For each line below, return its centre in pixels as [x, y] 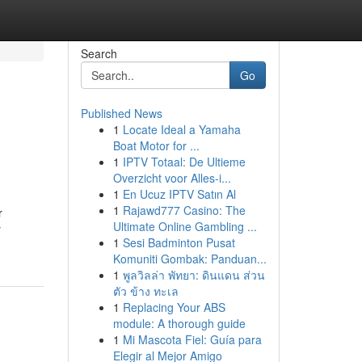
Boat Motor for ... [156, 145]
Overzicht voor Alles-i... [172, 178]
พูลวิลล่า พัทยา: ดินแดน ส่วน [194, 275]
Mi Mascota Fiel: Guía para [192, 339]
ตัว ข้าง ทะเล [145, 291]
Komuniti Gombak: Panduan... [189, 259]
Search [99, 53]
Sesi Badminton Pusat [179, 242]
